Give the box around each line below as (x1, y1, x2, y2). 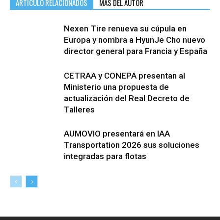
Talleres (64, 104, 95, 114)
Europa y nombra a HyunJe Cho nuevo (64, 34, 205, 45)
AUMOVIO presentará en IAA (64, 128, 170, 138)
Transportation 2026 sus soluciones (64, 139, 199, 150)
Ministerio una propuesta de (64, 82, 169, 92)
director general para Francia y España (64, 46, 207, 56)
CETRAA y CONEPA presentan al (64, 70, 185, 81)
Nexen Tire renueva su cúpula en (64, 23, 187, 33)
